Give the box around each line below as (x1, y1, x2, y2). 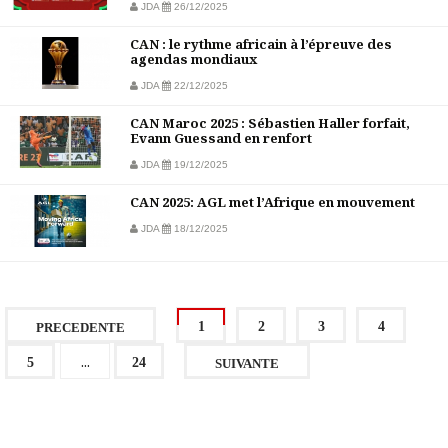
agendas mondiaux (130, 50, 257, 69)
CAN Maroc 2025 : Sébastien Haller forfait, (130, 114, 410, 133)
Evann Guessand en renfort (130, 129, 312, 148)
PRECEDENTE (36, 320, 125, 336)
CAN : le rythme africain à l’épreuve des (130, 35, 392, 54)
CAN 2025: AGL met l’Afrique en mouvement (130, 193, 415, 212)
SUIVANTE (215, 356, 279, 372)
